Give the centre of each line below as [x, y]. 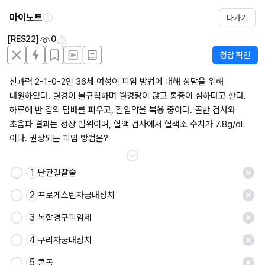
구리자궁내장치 [65, 240]
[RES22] [23, 39]
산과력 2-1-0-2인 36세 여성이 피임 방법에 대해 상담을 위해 [117, 82]
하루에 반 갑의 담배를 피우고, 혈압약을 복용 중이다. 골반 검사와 [122, 110]
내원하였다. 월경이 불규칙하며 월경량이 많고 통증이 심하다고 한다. [128, 96]
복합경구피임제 [65, 218]
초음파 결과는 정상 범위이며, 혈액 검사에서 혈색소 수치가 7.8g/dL [127, 124]
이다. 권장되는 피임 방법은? [59, 138]
